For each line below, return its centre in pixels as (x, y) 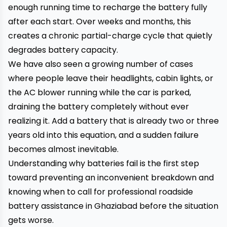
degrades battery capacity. (63, 50)
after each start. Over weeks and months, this (100, 22)
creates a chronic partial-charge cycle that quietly (110, 36)
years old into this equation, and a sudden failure (103, 135)
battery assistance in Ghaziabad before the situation (113, 206)
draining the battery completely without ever (99, 107)
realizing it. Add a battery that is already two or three (113, 121)
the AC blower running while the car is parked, (100, 92)
